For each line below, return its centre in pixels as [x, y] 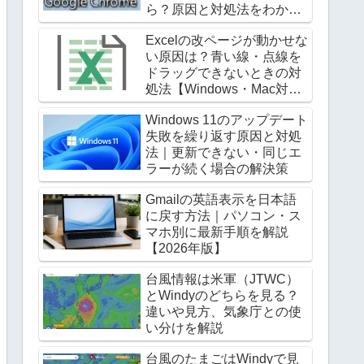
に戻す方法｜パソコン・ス [223, 216]
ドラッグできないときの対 [223, 73]
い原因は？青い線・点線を [223, 57]
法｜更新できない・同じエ [223, 153]
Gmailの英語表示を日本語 [221, 200]
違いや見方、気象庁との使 [223, 312]
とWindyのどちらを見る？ [222, 296]
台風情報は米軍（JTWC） [222, 279]
